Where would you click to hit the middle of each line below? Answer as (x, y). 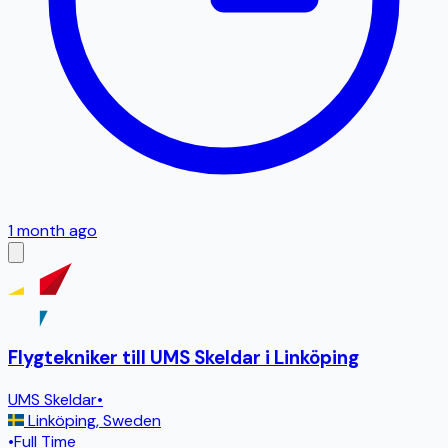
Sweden (132, 421)
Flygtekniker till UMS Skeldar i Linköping (183, 358)
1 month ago (52, 230)
